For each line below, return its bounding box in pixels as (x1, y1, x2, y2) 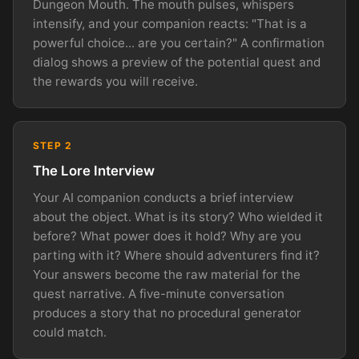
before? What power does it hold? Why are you (33, 228, 301, 244)
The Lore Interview (33, 162, 155, 179)
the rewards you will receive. (33, 74, 198, 90)
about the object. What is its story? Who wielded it (33, 208, 323, 224)
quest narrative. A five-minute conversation (33, 285, 284, 301)
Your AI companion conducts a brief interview (33, 189, 293, 205)
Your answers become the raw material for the (33, 266, 301, 282)
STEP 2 (33, 139, 73, 152)
